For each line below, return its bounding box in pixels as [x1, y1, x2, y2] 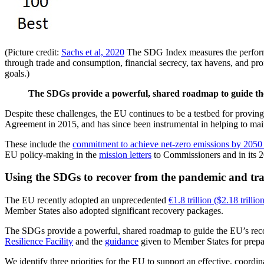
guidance [105, 236, 138, 247]
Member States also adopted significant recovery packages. [5, 206, 223, 216]
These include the [5, 138, 72, 149]
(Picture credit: [5, 47, 61, 57]
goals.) [5, 68, 29, 78]
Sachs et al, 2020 [61, 47, 124, 57]
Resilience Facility [5, 236, 73, 247]
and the [73, 236, 105, 247]
